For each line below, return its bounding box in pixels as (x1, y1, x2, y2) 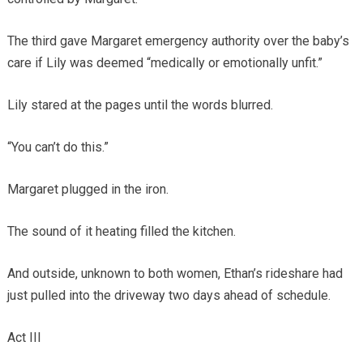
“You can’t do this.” (6, 139, 109, 156)
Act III (6, 330, 41, 346)
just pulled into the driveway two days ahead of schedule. (6, 288, 331, 304)
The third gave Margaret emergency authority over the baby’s (6, 33, 349, 49)
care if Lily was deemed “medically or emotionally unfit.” (6, 55, 322, 71)
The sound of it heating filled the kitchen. (6, 224, 236, 240)
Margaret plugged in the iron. (6, 181, 169, 198)
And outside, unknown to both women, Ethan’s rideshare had (6, 266, 343, 282)
